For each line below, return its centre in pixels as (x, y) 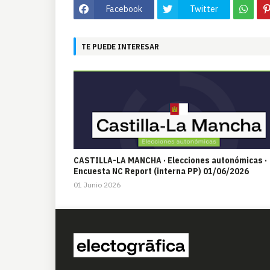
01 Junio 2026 (97, 185)
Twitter (204, 9)
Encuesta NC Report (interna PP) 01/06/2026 (161, 171)
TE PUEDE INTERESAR (120, 46)
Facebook (124, 9)
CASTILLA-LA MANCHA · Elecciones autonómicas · (170, 161)
